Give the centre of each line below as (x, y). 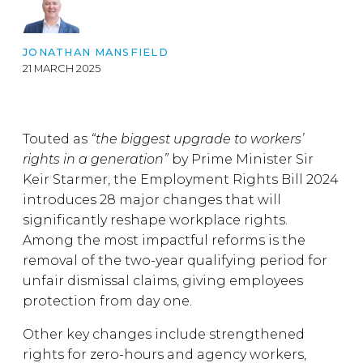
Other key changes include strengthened (164, 334)
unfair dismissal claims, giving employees (163, 281)
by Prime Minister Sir (241, 159)
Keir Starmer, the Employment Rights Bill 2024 (181, 179)
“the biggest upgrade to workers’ (197, 139)
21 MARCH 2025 (62, 68)
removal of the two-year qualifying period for (175, 261)
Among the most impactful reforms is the (164, 240)
